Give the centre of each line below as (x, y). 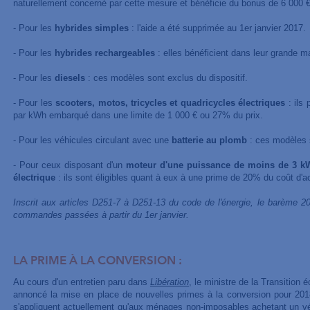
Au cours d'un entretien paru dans (81, 282)
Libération (169, 282)
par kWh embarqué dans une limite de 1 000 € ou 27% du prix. (138, 115)
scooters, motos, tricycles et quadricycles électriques (171, 103)
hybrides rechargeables (104, 53)
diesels (70, 78)
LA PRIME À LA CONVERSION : (97, 261)
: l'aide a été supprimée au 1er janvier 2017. (217, 28)
